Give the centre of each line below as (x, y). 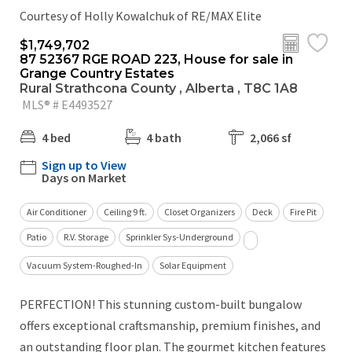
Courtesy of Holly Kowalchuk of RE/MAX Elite (141, 15)
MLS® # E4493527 (66, 104)
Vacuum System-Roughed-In (84, 265)
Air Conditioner (57, 211)
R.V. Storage (86, 236)
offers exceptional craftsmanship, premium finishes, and (170, 325)
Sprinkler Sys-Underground (180, 236)
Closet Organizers (200, 211)
